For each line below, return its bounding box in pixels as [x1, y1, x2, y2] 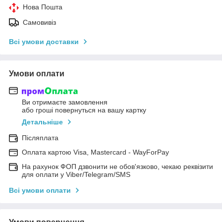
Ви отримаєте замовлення [22, 98, 108, 107]
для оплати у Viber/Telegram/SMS [22, 170, 130, 179]
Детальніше [22, 118, 63, 126]
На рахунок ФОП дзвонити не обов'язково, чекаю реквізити [22, 163, 213, 171]
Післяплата [22, 134, 58, 142]
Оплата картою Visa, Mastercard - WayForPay [22, 148, 169, 157]
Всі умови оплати [9, 186, 71, 195]
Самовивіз [23, 18, 56, 26]
